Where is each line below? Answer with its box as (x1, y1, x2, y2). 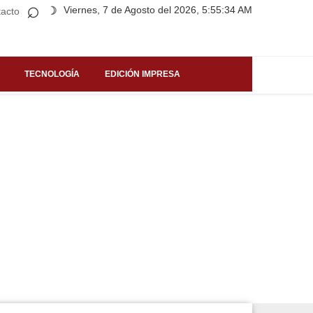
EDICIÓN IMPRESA (105, 68, 180, 79)
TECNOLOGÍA (24, 68, 80, 79)
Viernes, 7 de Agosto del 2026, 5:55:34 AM (64, 4, 252, 15)
